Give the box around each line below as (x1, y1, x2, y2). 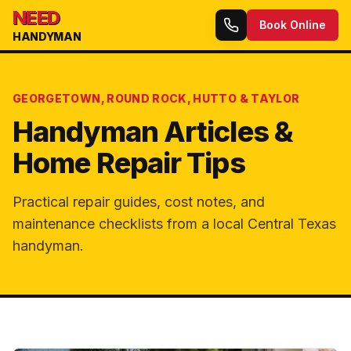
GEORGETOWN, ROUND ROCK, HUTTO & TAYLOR (13, 92, 300, 105)
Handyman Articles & (13, 114, 293, 149)
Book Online (259, 18, 326, 31)
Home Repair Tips (13, 146, 245, 180)
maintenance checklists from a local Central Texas (13, 215, 336, 232)
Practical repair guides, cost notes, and (13, 194, 265, 210)
